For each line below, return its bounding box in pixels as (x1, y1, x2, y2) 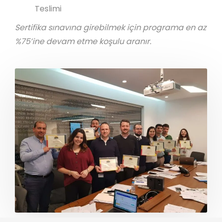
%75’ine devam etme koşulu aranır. (15, 35, 151, 47)
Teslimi (35, 2, 61, 14)
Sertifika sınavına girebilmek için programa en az (15, 21, 206, 33)
